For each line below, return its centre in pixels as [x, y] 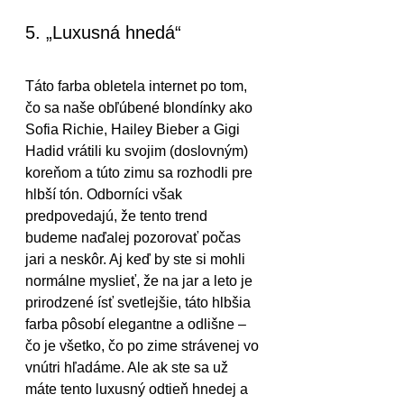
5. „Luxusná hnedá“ [103, 33]
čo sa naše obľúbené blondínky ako [141, 108]
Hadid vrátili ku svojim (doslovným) [138, 151]
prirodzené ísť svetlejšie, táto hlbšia [140, 303]
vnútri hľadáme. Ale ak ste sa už [129, 368]
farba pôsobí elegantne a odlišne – [138, 325]
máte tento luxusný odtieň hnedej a [138, 390]
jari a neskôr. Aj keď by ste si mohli [137, 260]
